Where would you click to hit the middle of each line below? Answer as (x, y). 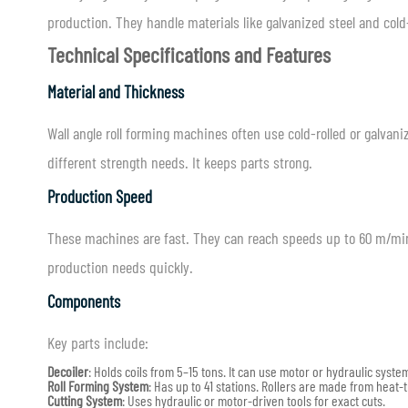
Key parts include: (98, 342)
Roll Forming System (98, 386)
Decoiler (68, 371)
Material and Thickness (116, 92)
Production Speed (100, 196)
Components (84, 301)
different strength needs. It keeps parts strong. (180, 162)
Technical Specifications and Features (189, 54)
